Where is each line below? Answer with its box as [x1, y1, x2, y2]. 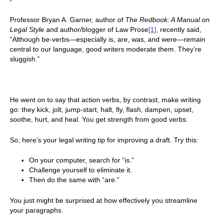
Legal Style [10, 25, 44, 33]
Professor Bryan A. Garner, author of [10, 15, 125, 24]
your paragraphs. [10, 206, 63, 214]
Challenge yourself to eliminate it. [29, 166, 132, 174]
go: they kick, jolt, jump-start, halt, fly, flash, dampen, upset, [10, 106, 193, 114]
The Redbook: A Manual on [125, 15, 210, 24]
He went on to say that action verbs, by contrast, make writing [10, 96, 201, 104]
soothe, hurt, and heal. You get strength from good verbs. [10, 115, 188, 124]
